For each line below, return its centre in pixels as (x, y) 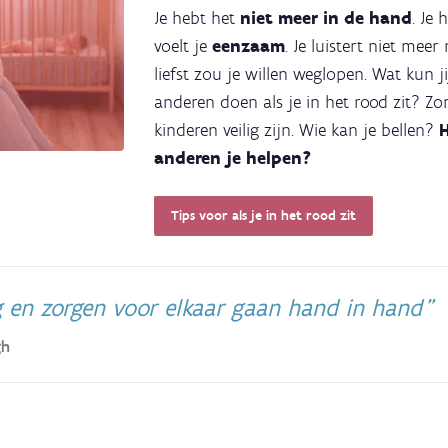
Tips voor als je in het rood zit (263, 215)
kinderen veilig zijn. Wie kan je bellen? (296, 129)
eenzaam (248, 45)
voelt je (183, 45)
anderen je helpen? (235, 157)
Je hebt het (197, 17)
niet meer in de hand (326, 17)
